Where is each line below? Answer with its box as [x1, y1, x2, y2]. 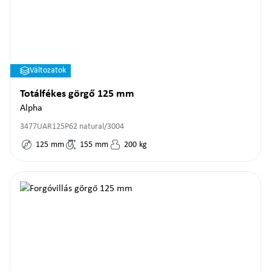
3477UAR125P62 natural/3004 [20, 122, 124, 131]
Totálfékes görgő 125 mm [20, 88, 134, 100]
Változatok [30, 66, 66, 75]
